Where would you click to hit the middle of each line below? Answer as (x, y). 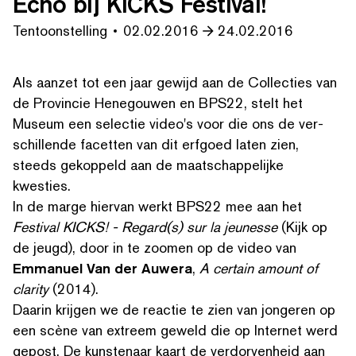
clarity (31, 289)
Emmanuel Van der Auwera (103, 268)
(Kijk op (302, 227)
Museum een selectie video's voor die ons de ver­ (168, 124)
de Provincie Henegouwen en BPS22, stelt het (158, 103)
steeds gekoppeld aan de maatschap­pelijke (148, 165)
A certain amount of (259, 268)
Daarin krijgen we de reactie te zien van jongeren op (174, 310)
